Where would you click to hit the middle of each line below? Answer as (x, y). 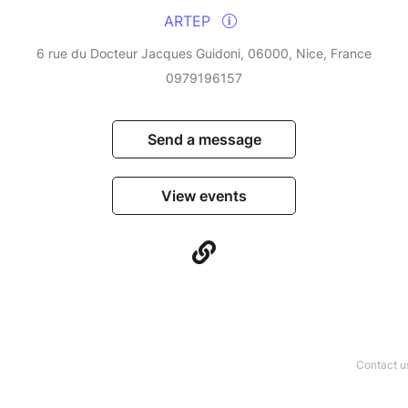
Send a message (204, 140)
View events (204, 196)
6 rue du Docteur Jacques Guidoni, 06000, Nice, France (204, 54)
